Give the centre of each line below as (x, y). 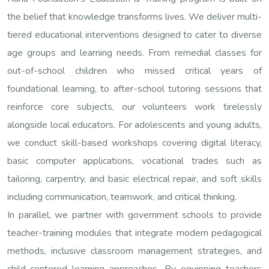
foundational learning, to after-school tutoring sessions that (134, 89)
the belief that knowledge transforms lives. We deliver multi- (134, 17)
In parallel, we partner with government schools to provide (134, 215)
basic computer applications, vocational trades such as (134, 161)
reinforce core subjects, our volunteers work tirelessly (134, 107)
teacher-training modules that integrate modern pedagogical (134, 233)
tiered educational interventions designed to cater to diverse (134, 35)
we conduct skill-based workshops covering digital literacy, (134, 143)
